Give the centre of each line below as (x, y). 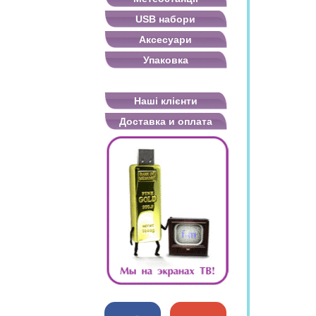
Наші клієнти (165, 101)
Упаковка (165, 60)
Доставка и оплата (165, 121)
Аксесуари (165, 39)
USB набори (165, 19)
